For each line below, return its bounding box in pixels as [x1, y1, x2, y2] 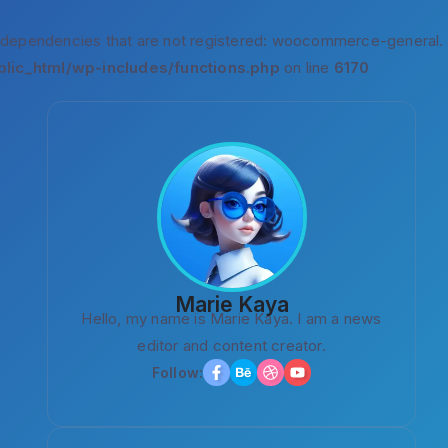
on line [279, 58, 334, 77]
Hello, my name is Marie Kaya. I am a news [81, 309, 382, 328]
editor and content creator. [137, 336, 326, 355]
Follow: [151, 364, 204, 381]
